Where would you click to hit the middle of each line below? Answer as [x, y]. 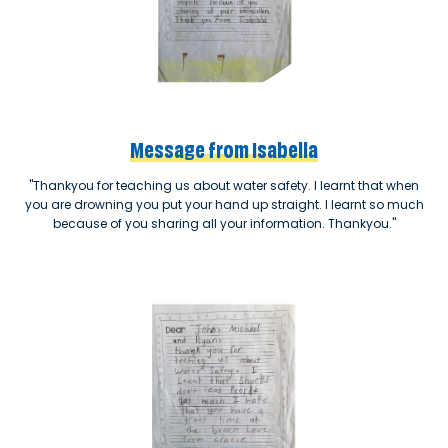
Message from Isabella [224, 148]
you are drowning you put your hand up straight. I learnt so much [224, 204]
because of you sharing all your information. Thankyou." [224, 223]
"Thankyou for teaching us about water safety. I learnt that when [224, 185]
